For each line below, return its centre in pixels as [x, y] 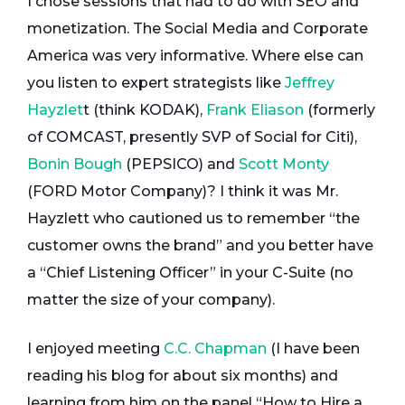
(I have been [315, 348]
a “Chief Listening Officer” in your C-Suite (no [190, 273]
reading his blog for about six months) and [183, 376]
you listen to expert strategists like [156, 83]
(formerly [339, 110]
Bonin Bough [75, 164]
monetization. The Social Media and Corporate [198, 28]
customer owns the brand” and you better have [200, 245]
